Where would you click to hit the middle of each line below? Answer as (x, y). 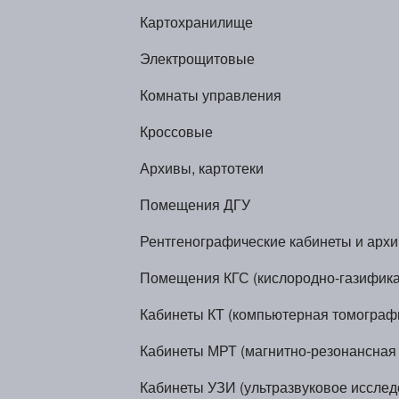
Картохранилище (196, 22)
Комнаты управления (211, 95)
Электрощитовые (197, 58)
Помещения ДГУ (195, 204)
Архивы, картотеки (202, 168)
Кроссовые (176, 131)
